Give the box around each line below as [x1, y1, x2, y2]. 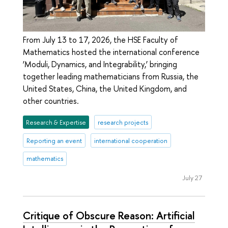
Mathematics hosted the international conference [23, 46, 199, 58]
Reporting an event [26, 136, 82, 145]
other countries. [23, 95, 79, 107]
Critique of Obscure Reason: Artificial [23, 208, 195, 223]
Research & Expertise [26, 118, 87, 127]
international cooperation [94, 136, 167, 145]
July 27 [182, 173, 202, 182]
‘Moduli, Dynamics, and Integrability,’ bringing [23, 59, 177, 70]
